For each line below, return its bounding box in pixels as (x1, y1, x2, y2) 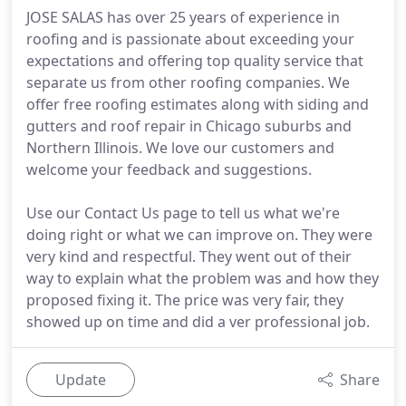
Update (55, 370, 106, 390)
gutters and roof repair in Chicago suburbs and (26, 116, 352, 136)
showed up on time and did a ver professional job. (26, 312, 370, 332)
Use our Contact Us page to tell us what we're (26, 203, 340, 223)
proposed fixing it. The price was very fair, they (26, 290, 343, 310)
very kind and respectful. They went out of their (26, 246, 352, 266)
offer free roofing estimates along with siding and (26, 94, 369, 114)
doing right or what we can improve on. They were (26, 225, 372, 245)
